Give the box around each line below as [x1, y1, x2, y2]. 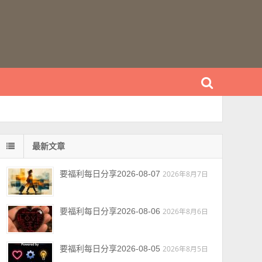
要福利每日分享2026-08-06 [59, 206, 160, 216]
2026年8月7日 [162, 169, 208, 178]
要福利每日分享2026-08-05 [59, 244, 160, 253]
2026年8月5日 [162, 244, 208, 253]
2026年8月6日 [162, 206, 208, 216]
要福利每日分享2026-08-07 [59, 169, 160, 178]
